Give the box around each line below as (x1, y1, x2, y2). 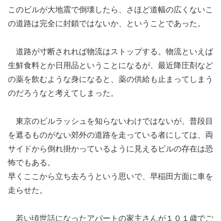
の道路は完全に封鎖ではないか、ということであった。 (8, 19, 205, 28)
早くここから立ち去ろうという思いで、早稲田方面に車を (8, 172, 213, 181)
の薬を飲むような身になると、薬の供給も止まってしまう (8, 75, 213, 84)
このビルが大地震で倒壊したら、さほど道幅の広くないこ (8, 5, 213, 14)
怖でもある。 (8, 158, 55, 167)
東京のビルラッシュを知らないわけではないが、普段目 (8, 117, 213, 126)
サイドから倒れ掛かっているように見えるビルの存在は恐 (8, 145, 213, 153)
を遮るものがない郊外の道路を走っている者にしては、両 (8, 131, 213, 140)
